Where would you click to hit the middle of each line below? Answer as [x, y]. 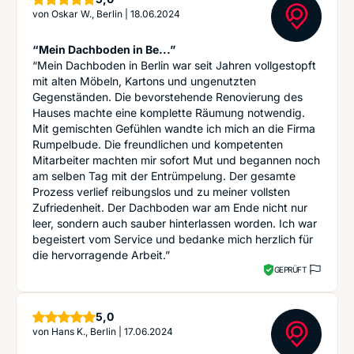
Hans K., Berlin [84, 331]
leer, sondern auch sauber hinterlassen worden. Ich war [175, 223]
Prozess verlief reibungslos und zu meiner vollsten [161, 192]
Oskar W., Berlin [87, 14]
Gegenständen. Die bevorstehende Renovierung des [168, 97]
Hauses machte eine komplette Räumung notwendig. [169, 113]
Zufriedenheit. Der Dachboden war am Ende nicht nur [170, 207]
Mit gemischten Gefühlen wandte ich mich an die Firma [174, 128]
